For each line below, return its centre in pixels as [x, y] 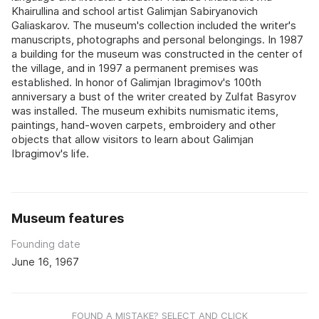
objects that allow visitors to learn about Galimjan [132, 140]
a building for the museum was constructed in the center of [157, 54]
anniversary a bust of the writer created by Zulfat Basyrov [154, 97]
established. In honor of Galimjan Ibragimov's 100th [136, 83]
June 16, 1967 [45, 262]
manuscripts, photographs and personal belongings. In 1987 [157, 40]
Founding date [46, 244]
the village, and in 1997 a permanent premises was [135, 68]
